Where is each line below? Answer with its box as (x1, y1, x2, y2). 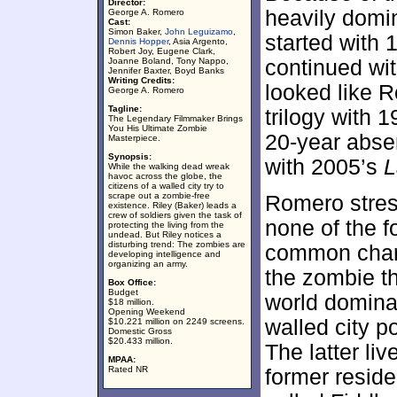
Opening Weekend (108, 307, 185, 316)
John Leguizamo (165, 27, 233, 36)
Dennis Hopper (108, 36, 168, 46)
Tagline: (108, 104, 142, 113)
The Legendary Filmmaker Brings (108, 113, 243, 123)
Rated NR (108, 364, 148, 374)
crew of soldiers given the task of (108, 210, 242, 220)
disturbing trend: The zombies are (108, 239, 245, 249)
